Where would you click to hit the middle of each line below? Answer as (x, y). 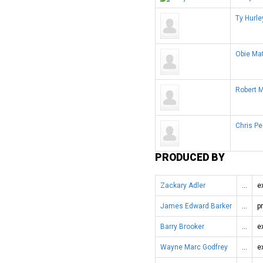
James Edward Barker (196, 206)
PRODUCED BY (190, 157)
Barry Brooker (182, 226)
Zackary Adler (183, 185)
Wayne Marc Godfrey (194, 247)
